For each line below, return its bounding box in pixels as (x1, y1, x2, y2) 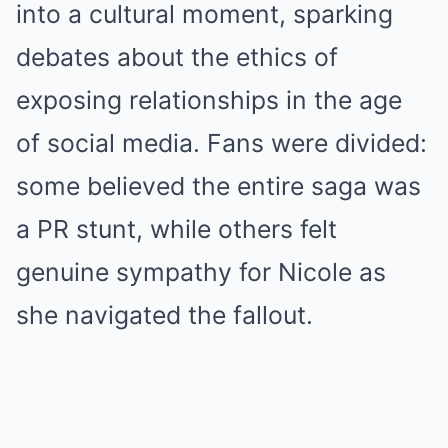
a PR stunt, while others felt (16, 214, 337, 244)
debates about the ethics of (16, 42, 338, 72)
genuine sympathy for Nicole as (16, 257, 386, 287)
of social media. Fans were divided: (16, 128, 427, 158)
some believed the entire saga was (16, 171, 421, 201)
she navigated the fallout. (16, 300, 313, 330)
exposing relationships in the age (16, 85, 402, 115)
